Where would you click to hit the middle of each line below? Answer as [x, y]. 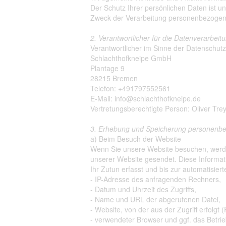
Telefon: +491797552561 [132, 88]
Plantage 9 [109, 68]
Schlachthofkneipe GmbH [133, 58]
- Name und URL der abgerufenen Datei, [155, 199]
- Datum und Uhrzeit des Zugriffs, [143, 189]
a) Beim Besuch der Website [138, 139]
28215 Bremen [116, 78]
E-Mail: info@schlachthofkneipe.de [148, 98]
